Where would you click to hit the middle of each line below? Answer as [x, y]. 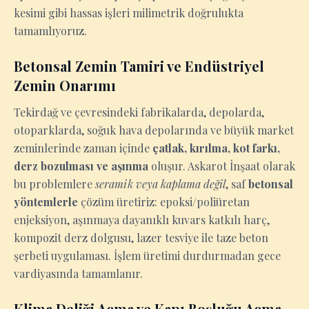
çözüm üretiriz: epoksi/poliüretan [164, 202]
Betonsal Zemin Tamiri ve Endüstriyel [139, 66]
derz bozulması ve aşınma [81, 166]
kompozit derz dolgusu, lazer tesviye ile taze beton [141, 238]
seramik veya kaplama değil [160, 184]
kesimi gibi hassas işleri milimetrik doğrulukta [129, 13]
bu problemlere [54, 184]
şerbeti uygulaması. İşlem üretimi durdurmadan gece [147, 256]
